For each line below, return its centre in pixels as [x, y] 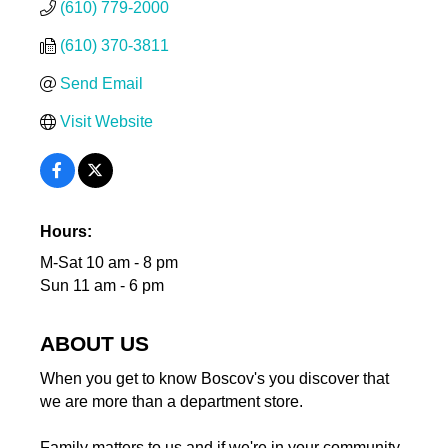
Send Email [101, 84]
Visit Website [106, 122]
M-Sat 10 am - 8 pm [108, 263]
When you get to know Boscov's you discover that [214, 379]
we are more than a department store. [171, 402]
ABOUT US [94, 344]
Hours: [65, 232]
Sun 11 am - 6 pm [101, 286]
